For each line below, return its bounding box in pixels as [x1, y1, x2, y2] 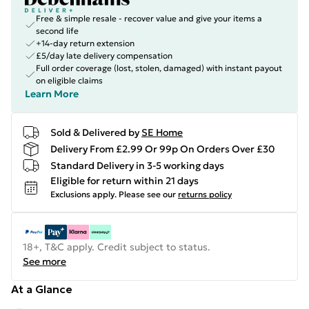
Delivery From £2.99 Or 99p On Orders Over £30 [50, 142, 275, 155]
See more [23, 255, 66, 268]
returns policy [178, 189, 232, 199]
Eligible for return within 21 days [50, 175, 199, 187]
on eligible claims [36, 75, 103, 86]
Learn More [25, 88, 79, 100]
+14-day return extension [36, 38, 134, 48]
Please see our [119, 189, 176, 199]
